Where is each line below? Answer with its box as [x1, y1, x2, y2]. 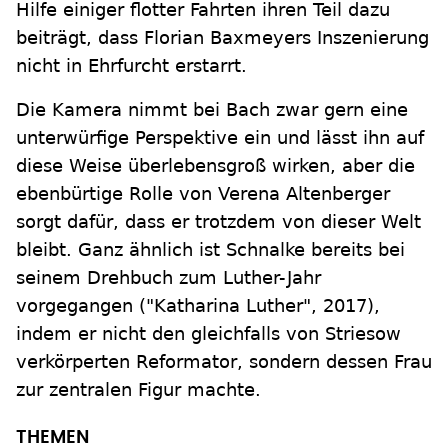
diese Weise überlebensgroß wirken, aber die [16, 155, 415, 177]
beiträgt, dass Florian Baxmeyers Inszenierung [16, 27, 429, 49]
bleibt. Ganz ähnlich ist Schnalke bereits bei [16, 239, 405, 261]
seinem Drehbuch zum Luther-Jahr [16, 267, 321, 289]
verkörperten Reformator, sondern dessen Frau [16, 351, 432, 373]
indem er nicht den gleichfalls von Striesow [16, 323, 401, 345]
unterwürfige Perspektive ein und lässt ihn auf [16, 127, 424, 149]
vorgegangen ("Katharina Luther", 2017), [16, 295, 380, 317]
